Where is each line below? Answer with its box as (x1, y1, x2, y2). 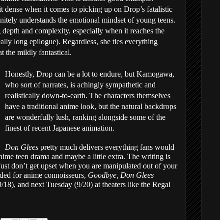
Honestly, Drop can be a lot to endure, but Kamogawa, (5, 70, 174, 78)
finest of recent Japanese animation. (5, 124, 114, 132)
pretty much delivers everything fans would (40, 143, 174, 151)
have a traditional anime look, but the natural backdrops (5, 102, 176, 110)
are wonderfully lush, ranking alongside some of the (5, 113, 165, 121)
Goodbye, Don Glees (88, 171, 154, 179)
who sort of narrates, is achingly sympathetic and (5, 81, 156, 89)
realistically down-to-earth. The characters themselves (5, 91, 170, 100)
